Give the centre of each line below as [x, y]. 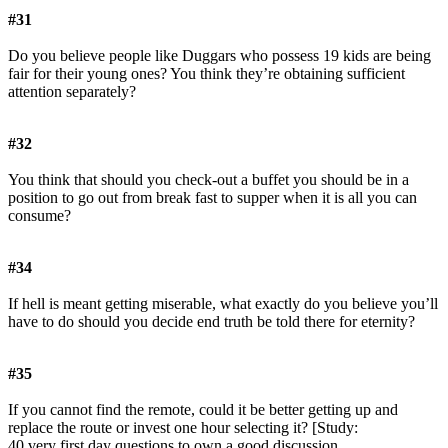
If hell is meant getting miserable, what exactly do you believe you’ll [223, 304]
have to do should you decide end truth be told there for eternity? [211, 322]
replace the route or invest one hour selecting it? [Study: [183, 428]
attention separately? [72, 92]
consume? [39, 216]
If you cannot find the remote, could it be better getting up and [203, 410]
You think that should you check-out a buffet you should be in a [208, 180]
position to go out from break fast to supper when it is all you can [212, 198]
